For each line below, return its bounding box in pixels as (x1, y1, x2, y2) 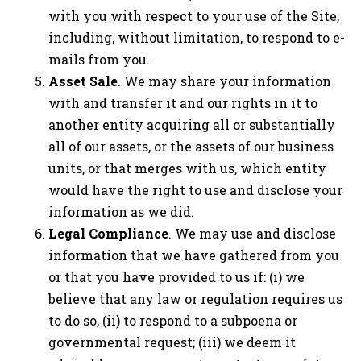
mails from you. (48, 51, 150, 68)
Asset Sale (48, 73, 118, 90)
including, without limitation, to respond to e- (48, 29, 345, 47)
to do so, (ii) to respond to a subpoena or (48, 312, 297, 330)
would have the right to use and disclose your (48, 181, 342, 199)
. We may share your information (118, 73, 331, 90)
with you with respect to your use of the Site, (48, 7, 339, 25)
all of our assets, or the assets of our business (48, 138, 334, 156)
